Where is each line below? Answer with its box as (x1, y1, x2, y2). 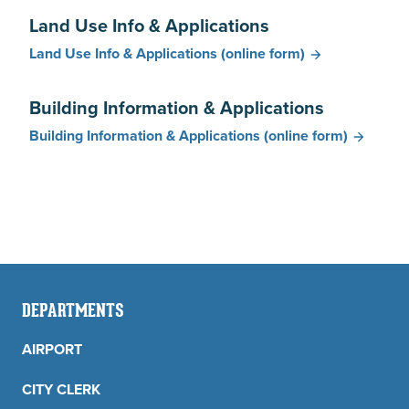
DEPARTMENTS (22, 302, 124, 321)
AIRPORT (22, 338, 82, 360)
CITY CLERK (22, 378, 100, 400)
